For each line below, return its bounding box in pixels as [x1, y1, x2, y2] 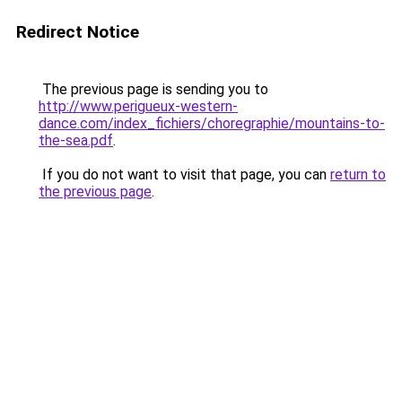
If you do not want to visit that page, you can [39, 166, 330, 183]
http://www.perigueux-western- [39, 98, 238, 115]
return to [330, 166, 386, 183]
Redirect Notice [16, 22, 139, 42]
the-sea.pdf [39, 132, 113, 149]
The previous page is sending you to [39, 81, 268, 98]
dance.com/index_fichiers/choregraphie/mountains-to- [39, 115, 385, 132]
